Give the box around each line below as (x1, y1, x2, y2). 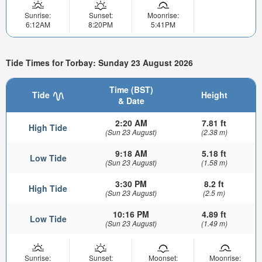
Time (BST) (109, 84, 153, 96)
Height (201, 89, 227, 101)
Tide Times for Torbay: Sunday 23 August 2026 (6, 56, 193, 68)
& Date (118, 95, 144, 107)
